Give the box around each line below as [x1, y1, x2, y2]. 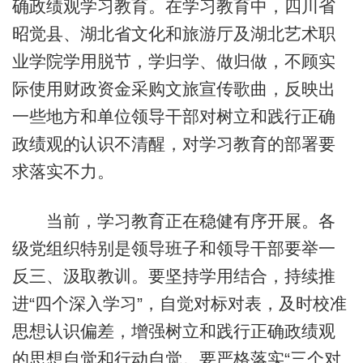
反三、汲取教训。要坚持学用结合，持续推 [11, 267, 335, 286]
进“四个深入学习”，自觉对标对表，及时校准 [11, 294, 347, 314]
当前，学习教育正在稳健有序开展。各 [11, 211, 335, 231]
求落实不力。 [11, 161, 114, 181]
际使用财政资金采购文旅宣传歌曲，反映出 [11, 79, 335, 98]
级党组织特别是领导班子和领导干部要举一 [11, 239, 335, 258]
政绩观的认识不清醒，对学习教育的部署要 [11, 134, 335, 153]
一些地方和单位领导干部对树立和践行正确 [11, 106, 335, 126]
